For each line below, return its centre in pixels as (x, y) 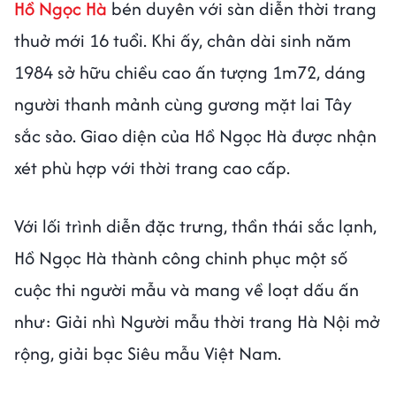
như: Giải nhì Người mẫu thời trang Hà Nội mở (197, 321)
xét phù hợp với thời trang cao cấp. (152, 167)
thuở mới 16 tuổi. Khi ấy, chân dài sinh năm (183, 40)
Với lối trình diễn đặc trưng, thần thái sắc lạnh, (195, 225)
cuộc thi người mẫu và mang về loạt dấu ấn (187, 289)
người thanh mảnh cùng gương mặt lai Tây (183, 103)
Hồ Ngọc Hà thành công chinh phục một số (181, 257)
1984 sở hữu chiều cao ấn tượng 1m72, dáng (190, 72)
